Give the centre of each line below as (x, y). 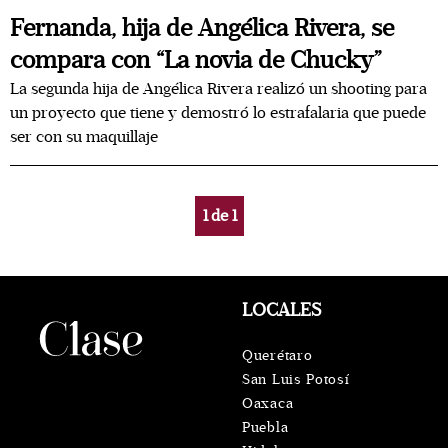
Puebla (265, 427)
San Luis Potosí (296, 379)
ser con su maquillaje (84, 137)
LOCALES (281, 310)
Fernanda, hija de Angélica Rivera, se (202, 28)
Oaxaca (268, 403)
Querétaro (277, 355)
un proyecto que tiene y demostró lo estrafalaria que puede (218, 113)
